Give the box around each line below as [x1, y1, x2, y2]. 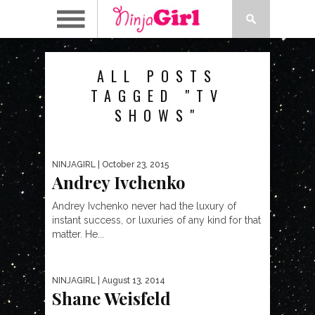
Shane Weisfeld [52, 287, 171, 309]
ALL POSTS [97, 65, 218, 86]
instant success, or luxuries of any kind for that [52, 214, 261, 226]
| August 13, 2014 [96, 276, 165, 285]
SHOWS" [114, 105, 201, 126]
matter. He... [52, 229, 104, 240]
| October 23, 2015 [96, 160, 169, 169]
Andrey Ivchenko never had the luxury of [52, 200, 236, 212]
